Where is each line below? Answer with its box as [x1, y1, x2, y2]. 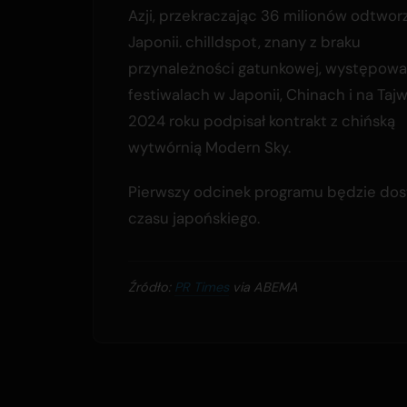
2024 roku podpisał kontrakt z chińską [128, 111, 395, 132]
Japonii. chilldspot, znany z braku [128, 32, 361, 53]
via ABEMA [229, 279, 298, 296]
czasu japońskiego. [128, 208, 260, 229]
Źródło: [128, 279, 174, 296]
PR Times [174, 279, 229, 296]
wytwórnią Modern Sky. [128, 137, 291, 158]
